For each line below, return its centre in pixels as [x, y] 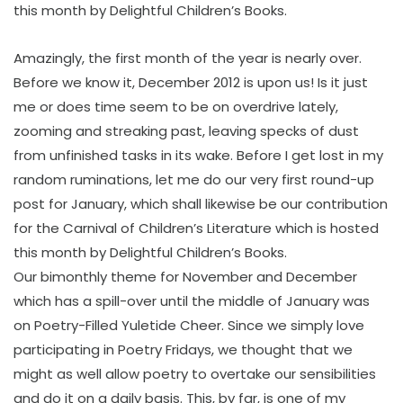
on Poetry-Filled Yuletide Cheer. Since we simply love [189, 325]
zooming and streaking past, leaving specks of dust [186, 131]
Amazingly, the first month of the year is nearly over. [188, 58]
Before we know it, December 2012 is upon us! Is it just [191, 82]
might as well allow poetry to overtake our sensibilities [195, 374]
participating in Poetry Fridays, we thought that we [183, 349]
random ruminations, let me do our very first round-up [194, 179]
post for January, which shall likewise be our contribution [201, 204]
